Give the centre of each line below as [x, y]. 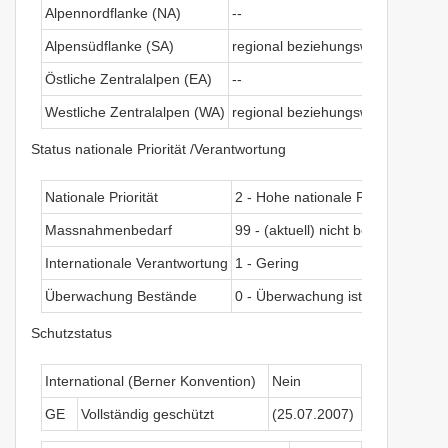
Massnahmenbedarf [108, 229]
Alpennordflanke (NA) [113, 12]
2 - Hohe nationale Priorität [320, 196]
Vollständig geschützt [147, 413]
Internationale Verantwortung [136, 262]
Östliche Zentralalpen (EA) [128, 78]
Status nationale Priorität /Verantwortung [158, 148]
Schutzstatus [71, 332]
